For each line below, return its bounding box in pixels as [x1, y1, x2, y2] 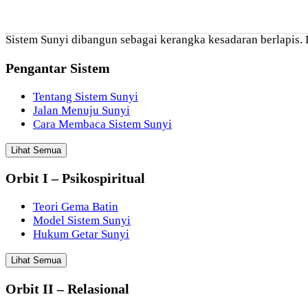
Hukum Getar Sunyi [33, 228, 129, 241]
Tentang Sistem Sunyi [33, 89, 138, 103]
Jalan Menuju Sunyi [33, 103, 130, 117]
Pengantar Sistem [5, 60, 110, 76]
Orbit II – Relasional [5, 281, 129, 297]
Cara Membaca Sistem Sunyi [33, 117, 172, 131]
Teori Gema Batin [33, 200, 118, 214]
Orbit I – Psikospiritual [5, 170, 145, 186]
